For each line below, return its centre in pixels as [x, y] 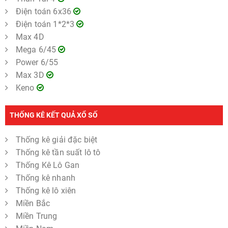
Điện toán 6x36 [45, 11]
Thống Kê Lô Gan [48, 165]
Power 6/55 [37, 62]
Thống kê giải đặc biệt [56, 139]
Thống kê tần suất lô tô [58, 152]
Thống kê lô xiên [46, 190]
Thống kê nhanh [46, 178]
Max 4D [30, 37]
